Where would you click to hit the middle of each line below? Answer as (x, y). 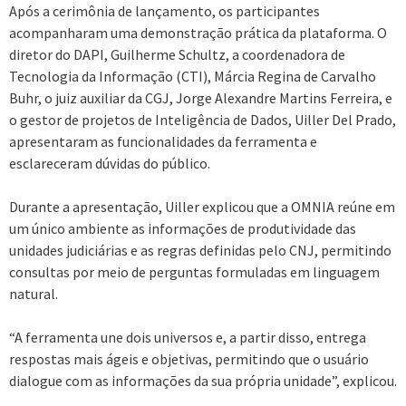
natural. (34, 293)
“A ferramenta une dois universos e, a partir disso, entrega (188, 337)
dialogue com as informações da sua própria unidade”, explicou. (203, 380)
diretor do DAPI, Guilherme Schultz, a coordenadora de (177, 54)
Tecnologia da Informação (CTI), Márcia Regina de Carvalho (193, 76)
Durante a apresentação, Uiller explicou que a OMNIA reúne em (202, 206)
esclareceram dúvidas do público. (110, 163)
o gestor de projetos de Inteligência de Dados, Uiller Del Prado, (203, 119)
